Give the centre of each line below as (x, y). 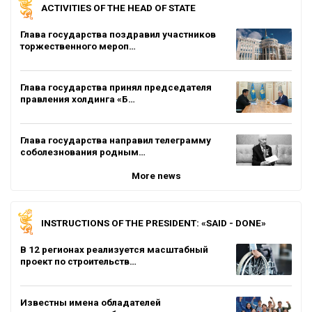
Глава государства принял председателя (116, 87)
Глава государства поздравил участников (118, 34)
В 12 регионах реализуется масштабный (114, 249)
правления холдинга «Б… (78, 99)
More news (156, 175)
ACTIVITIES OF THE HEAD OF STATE (118, 7)
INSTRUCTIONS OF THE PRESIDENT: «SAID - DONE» (154, 223)
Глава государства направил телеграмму (116, 140)
